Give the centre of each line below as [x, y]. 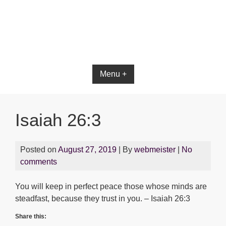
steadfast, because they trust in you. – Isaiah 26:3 [103, 199]
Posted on [39, 150]
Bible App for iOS [113, 46]
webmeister [155, 150]
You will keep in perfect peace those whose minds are [111, 186]
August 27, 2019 [87, 150]
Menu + [113, 74]
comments [39, 162]
